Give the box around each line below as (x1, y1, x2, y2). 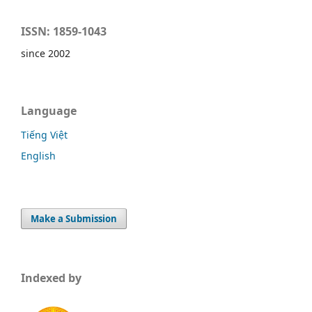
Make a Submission (31, 212, 118, 225)
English (21, 148, 56, 162)
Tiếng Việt (21, 127, 68, 141)
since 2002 (21, 46, 70, 60)
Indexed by (21, 270, 81, 286)
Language (21, 102, 77, 118)
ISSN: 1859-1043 (21, 23, 107, 39)
